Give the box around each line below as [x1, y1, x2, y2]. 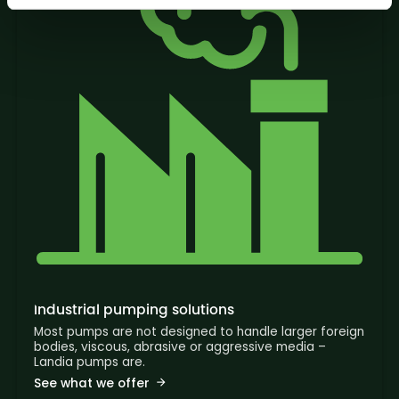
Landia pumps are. [33, 354, 145, 371]
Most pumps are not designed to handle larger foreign [33, 323, 364, 341]
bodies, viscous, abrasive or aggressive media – [33, 338, 326, 356]
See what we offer [33, 374, 150, 392]
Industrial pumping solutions [33, 299, 234, 319]
